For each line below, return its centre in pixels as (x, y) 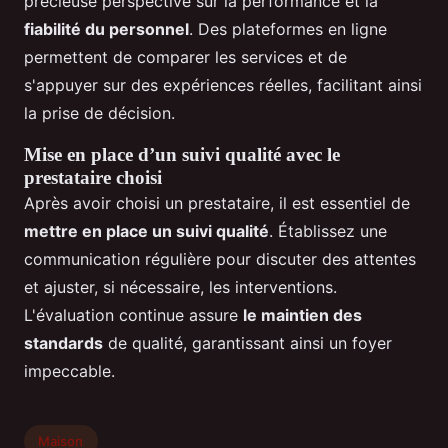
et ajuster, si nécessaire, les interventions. (180, 287)
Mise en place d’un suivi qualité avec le (182, 155)
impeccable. (69, 371)
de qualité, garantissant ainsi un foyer (247, 343)
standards (63, 343)
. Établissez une (328, 231)
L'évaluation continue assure (133, 315)
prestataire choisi (93, 178)
